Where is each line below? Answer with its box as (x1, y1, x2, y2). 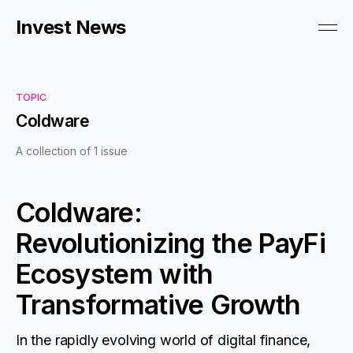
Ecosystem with (16, 258, 214, 290)
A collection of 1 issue (16, 144, 128, 158)
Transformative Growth (16, 288, 301, 321)
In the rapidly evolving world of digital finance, (16, 332, 311, 348)
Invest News (16, 16, 126, 39)
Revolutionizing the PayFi (16, 227, 326, 259)
